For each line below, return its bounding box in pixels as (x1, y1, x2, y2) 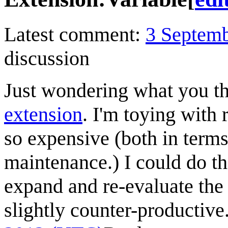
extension (4, 102, 82, 126)
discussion (4, 46, 90, 70)
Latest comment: (4, 22, 146, 46)
